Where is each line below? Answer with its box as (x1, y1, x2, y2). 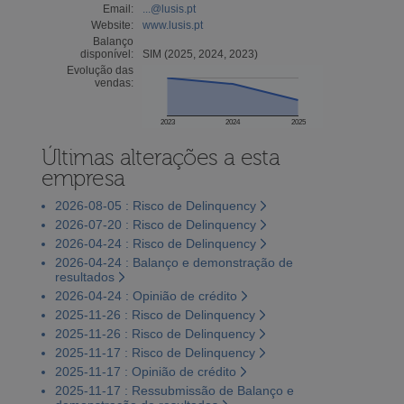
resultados (54, 269, 115, 284)
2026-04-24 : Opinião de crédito (54, 288, 237, 303)
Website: (90, 18, 133, 32)
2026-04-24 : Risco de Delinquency (54, 235, 256, 251)
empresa (41, 165, 125, 191)
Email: (102, 2, 133, 15)
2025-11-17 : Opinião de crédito (54, 363, 236, 379)
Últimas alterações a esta (41, 144, 280, 170)
